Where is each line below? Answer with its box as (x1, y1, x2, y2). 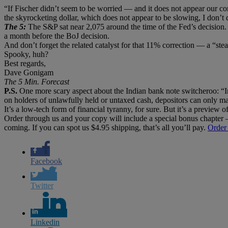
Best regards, (4, 59, 46, 68)
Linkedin (31, 217, 60, 226)
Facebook (31, 156, 62, 165)
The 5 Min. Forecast (4, 77, 69, 86)
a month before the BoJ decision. (4, 31, 109, 40)
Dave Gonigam (4, 68, 53, 77)
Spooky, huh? (4, 49, 48, 59)
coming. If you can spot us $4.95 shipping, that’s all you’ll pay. (4, 123, 208, 132)
